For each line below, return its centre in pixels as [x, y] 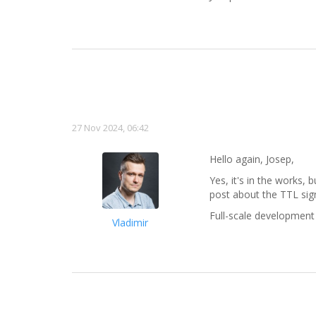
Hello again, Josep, [252, 159]
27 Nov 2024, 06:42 [110, 128]
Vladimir [130, 223]
